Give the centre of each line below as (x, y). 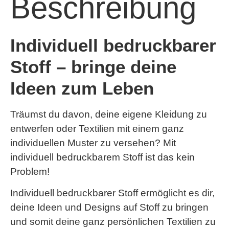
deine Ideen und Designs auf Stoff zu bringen (109, 208)
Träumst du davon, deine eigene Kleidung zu (109, 114)
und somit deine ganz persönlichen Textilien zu (113, 222)
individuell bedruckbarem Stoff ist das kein (102, 157)
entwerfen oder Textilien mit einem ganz (97, 129)
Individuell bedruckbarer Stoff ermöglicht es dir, (112, 193)
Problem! (30, 171)
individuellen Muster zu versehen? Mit (93, 143)
